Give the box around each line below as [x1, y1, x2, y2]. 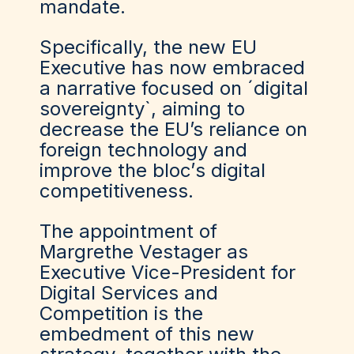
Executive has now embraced [40, 56, 305, 79]
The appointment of [40, 220, 217, 243]
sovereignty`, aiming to [40, 97, 245, 120]
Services [101, 281, 184, 304]
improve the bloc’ [40, 159, 195, 182]
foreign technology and [40, 138, 247, 161]
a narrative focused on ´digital [40, 77, 308, 100]
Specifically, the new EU [40, 36, 257, 58]
